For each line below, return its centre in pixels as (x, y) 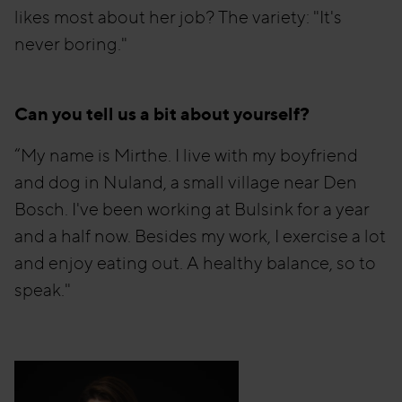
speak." (44, 290)
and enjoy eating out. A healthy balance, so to (195, 263)
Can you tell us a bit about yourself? (162, 114)
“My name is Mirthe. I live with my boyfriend (186, 155)
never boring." (71, 44)
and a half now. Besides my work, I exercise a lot (200, 236)
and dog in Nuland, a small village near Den (186, 182)
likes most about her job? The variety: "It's (178, 17)
